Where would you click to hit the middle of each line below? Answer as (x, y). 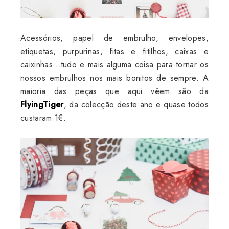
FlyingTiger (42, 104)
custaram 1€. (43, 118)
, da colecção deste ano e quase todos (136, 104)
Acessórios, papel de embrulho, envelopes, (114, 38)
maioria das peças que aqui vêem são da (114, 91)
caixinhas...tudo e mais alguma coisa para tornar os (114, 64)
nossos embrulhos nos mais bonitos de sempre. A (114, 78)
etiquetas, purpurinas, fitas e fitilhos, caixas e (114, 51)
